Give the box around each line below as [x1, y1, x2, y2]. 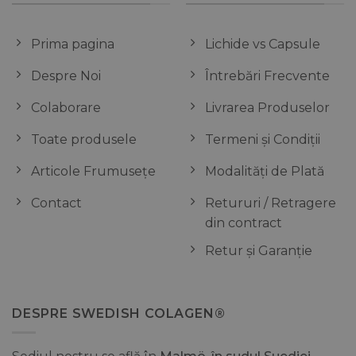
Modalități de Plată [204, 164, 324, 180]
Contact [30, 195, 82, 211]
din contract [204, 215, 282, 231]
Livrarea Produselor [204, 100, 330, 116]
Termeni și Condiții [204, 132, 320, 148]
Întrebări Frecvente [204, 68, 330, 84]
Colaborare [30, 100, 101, 116]
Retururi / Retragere [204, 195, 336, 211]
